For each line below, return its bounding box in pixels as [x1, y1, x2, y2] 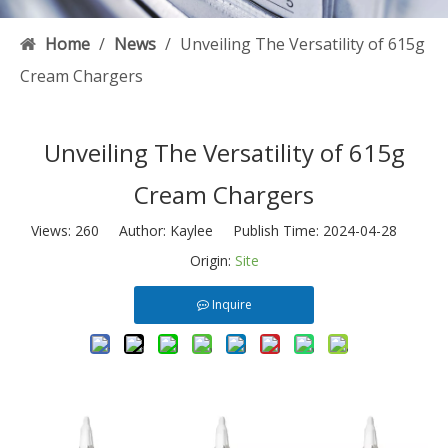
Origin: [189, 251, 235, 271]
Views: [31, 221, 75, 241]
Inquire [211, 296, 252, 314]
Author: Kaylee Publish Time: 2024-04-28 [99, 221, 417, 241]
